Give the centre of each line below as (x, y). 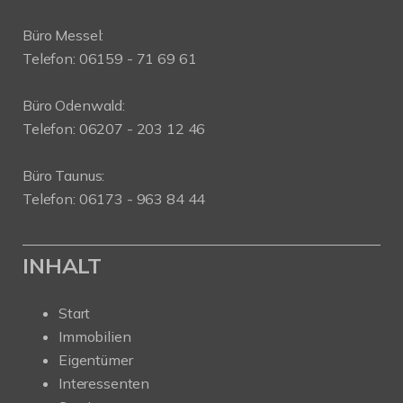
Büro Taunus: (64, 176)
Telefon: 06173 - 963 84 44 (114, 199)
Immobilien (95, 337)
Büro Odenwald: (74, 106)
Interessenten (104, 384)
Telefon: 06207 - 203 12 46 (114, 129)
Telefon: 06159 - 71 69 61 (110, 59)
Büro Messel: (63, 36)
